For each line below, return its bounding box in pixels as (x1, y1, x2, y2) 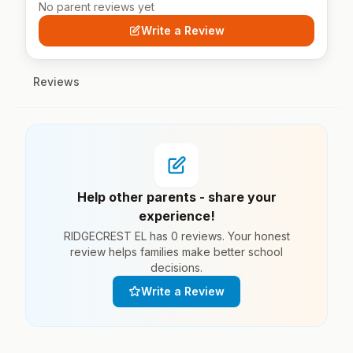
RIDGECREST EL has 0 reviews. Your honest (63, 229, 290, 243)
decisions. (150, 261, 203, 274)
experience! (138, 208, 215, 224)
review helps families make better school (70, 245, 283, 258)
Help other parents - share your (76, 189, 277, 205)
